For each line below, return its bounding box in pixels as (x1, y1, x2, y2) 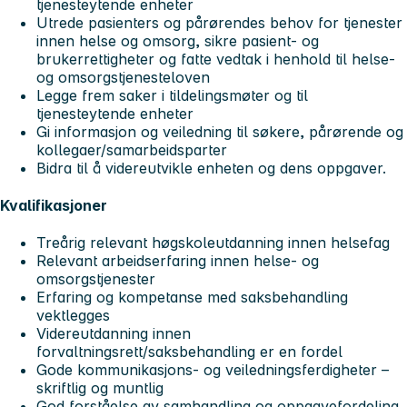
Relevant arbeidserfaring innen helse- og (36, 252, 319, 271)
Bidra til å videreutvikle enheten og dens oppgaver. (36, 158, 386, 177)
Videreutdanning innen (36, 324, 191, 343)
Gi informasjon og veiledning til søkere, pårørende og (36, 122, 403, 141)
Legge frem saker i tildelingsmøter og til (36, 85, 308, 104)
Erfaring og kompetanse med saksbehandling (36, 288, 348, 307)
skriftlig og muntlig (36, 379, 164, 398)
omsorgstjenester (36, 270, 155, 289)
